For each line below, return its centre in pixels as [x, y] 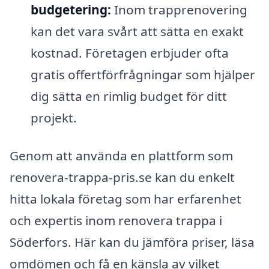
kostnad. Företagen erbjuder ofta [129, 53]
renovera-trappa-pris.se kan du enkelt [122, 177]
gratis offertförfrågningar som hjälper [143, 74]
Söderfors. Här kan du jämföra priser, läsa [132, 242]
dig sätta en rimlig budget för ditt [128, 96]
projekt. [53, 117]
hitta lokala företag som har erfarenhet [125, 199]
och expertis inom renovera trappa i [116, 221]
